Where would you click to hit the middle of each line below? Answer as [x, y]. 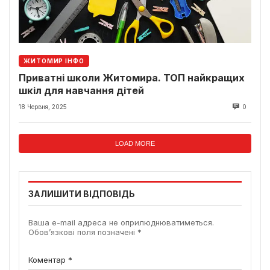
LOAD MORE [135, 144]
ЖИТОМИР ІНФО [54, 61]
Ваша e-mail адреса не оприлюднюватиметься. [121, 223]
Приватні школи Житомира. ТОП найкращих [132, 78]
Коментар [48, 260]
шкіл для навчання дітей [81, 91]
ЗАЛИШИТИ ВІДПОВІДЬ [82, 194]
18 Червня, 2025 [43, 107]
